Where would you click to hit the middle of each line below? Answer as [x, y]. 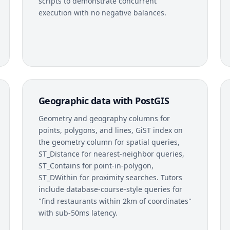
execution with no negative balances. [102, 12]
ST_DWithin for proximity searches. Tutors [110, 177]
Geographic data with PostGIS [104, 100]
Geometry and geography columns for [104, 118]
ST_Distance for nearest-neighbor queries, [111, 154]
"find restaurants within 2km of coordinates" [115, 201]
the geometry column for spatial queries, [109, 142]
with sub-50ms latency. [78, 213]
